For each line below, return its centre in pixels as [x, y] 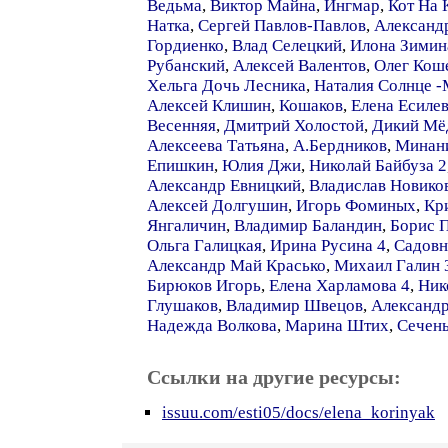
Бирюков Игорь [204, 285]
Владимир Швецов [294, 305]
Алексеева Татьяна [216, 145]
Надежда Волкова [212, 325]
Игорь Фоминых [356, 205]
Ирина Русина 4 [328, 245]
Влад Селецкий [287, 45]
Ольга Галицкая [204, 245]
